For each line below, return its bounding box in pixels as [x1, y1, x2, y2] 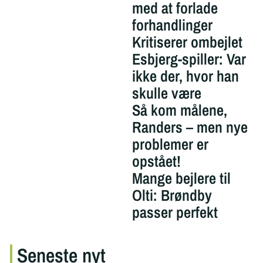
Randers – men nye [131, 116, 248, 137]
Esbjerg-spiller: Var [131, 48, 246, 69]
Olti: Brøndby [131, 184, 212, 205]
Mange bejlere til [131, 167, 231, 188]
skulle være [131, 82, 201, 103]
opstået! [131, 150, 181, 171]
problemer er [131, 133, 208, 154]
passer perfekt [131, 201, 218, 222]
